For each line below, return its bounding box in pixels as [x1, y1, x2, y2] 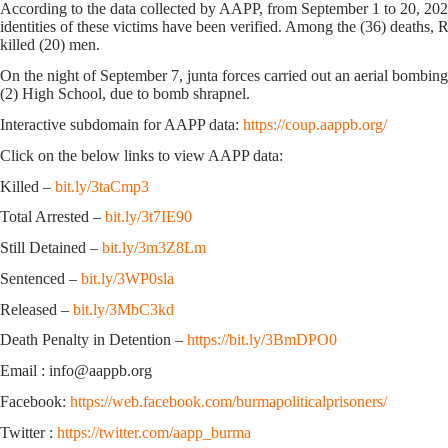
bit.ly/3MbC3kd [73, 300, 174, 318]
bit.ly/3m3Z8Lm [102, 239, 206, 257]
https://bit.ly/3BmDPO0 [187, 331, 337, 349]
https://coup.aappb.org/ [243, 115, 387, 133]
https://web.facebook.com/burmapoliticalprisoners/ [70, 393, 387, 411]
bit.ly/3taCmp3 [55, 177, 149, 195]
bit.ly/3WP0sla [81, 269, 174, 287]
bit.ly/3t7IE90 [105, 208, 192, 226]
